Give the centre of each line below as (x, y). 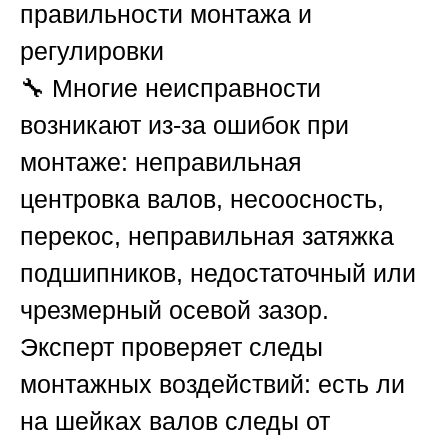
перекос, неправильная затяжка (207, 236)
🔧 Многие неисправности (170, 88)
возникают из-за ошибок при (184, 125)
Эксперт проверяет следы (171, 347)
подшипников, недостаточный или (218, 273)
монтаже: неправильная (161, 162)
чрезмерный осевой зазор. (174, 310)
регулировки (92, 51)
